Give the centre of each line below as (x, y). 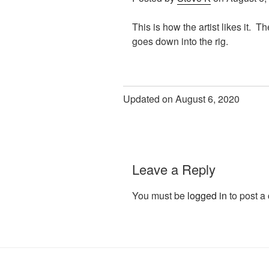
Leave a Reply (174, 169)
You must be (160, 195)
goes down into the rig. (180, 41)
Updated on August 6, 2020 (181, 99)
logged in (207, 195)
